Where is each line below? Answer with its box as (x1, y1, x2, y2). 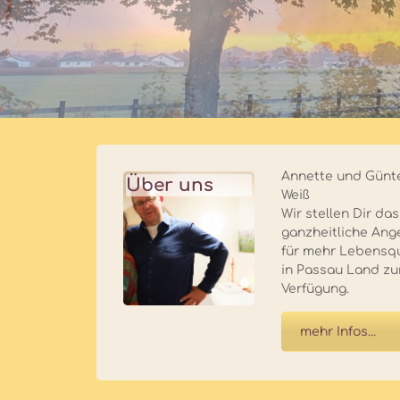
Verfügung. (281, 282, 350, 296)
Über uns (126, 175, 214, 196)
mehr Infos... (300, 325, 377, 338)
